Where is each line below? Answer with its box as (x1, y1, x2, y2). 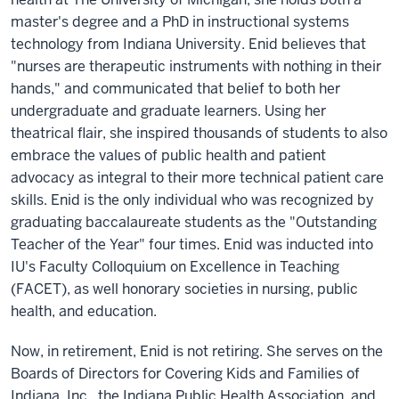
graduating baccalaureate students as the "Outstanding (11, 213, 377, 232)
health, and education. (11, 302, 157, 321)
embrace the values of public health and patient (11, 146, 326, 165)
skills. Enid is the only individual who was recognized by (11, 191, 374, 209)
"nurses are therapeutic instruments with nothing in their (11, 57, 381, 76)
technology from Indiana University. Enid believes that (11, 35, 366, 53)
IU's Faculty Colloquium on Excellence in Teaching (11, 257, 339, 276)
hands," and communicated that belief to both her (11, 79, 340, 98)
